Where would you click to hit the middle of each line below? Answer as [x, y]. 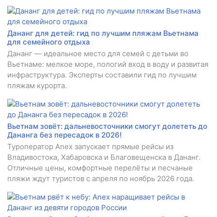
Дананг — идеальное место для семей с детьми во [98, 54]
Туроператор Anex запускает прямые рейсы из [90, 147]
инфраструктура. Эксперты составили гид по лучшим [102, 75]
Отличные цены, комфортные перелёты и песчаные [100, 168]
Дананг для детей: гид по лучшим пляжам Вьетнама [103, 33]
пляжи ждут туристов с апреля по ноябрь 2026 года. [101, 179]
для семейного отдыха [49, 42]
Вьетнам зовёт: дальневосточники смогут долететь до [107, 126]
